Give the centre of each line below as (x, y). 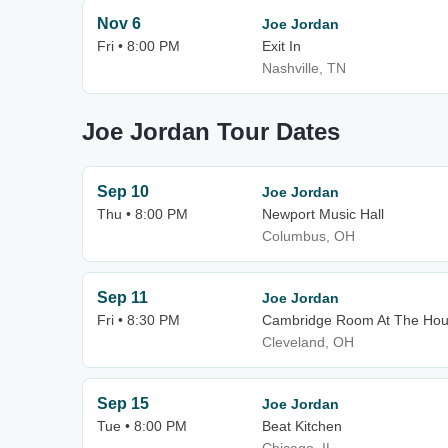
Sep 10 (123, 191)
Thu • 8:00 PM (142, 214)
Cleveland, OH (308, 342)
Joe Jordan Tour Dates (211, 131)
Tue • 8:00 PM (142, 426)
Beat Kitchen (302, 426)
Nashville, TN (304, 68)
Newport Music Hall (323, 214)
